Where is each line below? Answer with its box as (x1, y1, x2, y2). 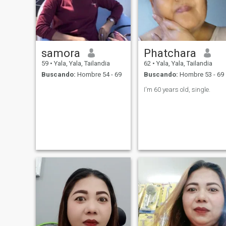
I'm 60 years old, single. (143, 86, 210, 94)
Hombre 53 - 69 (178, 71, 224, 79)
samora (41, 46, 80, 60)
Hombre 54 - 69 (75, 71, 122, 79)
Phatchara (143, 46, 196, 60)
